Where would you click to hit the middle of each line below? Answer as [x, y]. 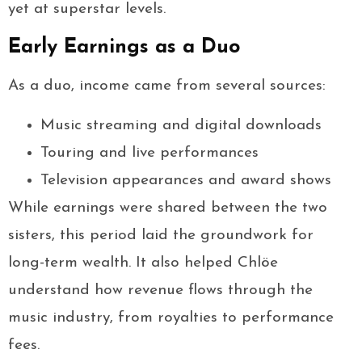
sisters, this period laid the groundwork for [161, 236]
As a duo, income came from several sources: [167, 86]
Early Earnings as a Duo [124, 48]
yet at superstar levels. [87, 10]
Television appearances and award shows [186, 181]
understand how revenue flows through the [160, 291]
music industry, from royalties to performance [171, 318]
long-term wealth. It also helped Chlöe [143, 263]
